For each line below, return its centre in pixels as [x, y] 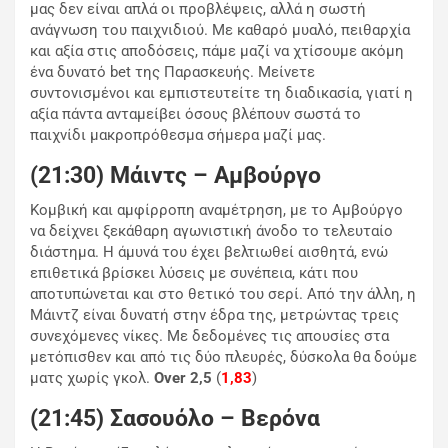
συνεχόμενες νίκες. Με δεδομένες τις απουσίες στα [209, 336]
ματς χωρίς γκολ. [92, 378]
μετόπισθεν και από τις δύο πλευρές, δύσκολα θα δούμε [223, 357]
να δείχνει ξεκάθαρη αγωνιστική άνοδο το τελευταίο [211, 231]
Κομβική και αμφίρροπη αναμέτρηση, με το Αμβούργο [216, 210]
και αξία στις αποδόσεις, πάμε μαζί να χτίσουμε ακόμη [217, 51]
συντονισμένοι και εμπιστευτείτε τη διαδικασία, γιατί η [221, 93]
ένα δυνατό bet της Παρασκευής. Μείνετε [172, 72]
